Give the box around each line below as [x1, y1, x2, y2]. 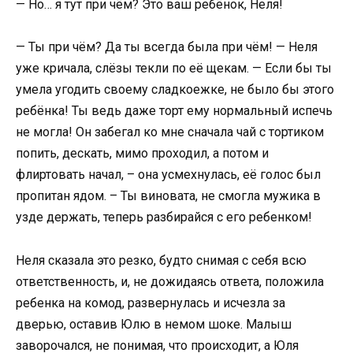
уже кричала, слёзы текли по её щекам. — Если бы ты [16, 61, 332, 76]
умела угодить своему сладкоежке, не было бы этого [16, 82, 334, 98]
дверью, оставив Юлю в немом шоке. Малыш [16, 316, 292, 332]
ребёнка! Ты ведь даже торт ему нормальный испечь [16, 103, 333, 119]
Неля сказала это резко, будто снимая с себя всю [16, 252, 307, 268]
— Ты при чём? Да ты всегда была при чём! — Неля [16, 39, 318, 55]
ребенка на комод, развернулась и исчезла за [16, 295, 285, 310]
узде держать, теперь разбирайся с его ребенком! [16, 210, 312, 225]
